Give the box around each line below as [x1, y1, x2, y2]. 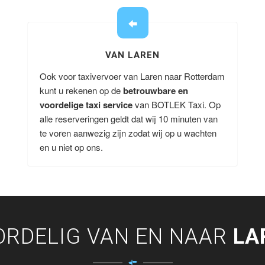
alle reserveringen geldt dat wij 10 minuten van [39, 112, 218, 125]
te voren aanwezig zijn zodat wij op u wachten [39, 127, 216, 139]
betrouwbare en [122, 84, 188, 97]
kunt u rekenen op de [39, 84, 123, 96]
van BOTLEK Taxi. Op [132, 98, 221, 111]
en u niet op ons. [39, 141, 103, 153]
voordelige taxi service [39, 98, 132, 111]
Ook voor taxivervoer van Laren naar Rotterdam [39, 70, 225, 82]
